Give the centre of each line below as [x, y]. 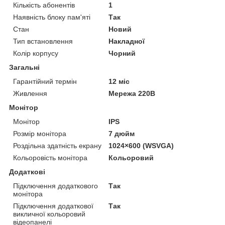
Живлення [30, 93]
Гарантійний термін [45, 81]
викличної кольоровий [49, 214]
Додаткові [27, 172]
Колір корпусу [36, 53]
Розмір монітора [40, 133]
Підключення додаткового [55, 186]
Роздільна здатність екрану [57, 145]
